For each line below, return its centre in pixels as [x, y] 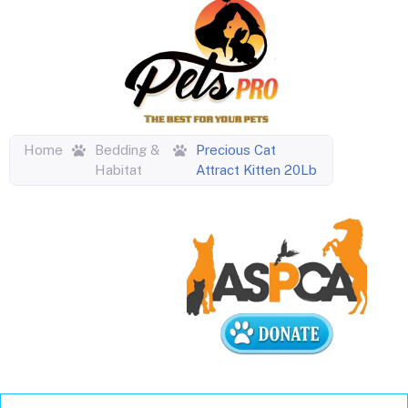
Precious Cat [236, 149]
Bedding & [127, 149]
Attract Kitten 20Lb [257, 169]
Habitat [118, 169]
